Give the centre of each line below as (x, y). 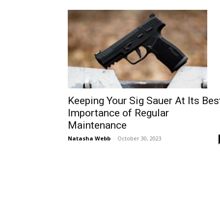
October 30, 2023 (139, 138)
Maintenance (97, 125)
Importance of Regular (118, 113)
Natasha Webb (89, 138)
